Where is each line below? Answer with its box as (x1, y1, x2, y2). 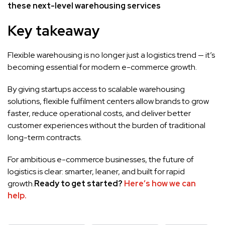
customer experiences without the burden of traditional (8, 120, 205, 131)
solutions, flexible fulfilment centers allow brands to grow (8, 95, 209, 106)
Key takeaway (8, 21, 100, 40)
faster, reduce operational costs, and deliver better (8, 107, 191, 119)
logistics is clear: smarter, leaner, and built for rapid (8, 166, 185, 177)
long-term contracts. (8, 132, 82, 143)
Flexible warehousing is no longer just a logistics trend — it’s (8, 49, 215, 60)
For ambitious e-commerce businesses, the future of (8, 154, 194, 165)
